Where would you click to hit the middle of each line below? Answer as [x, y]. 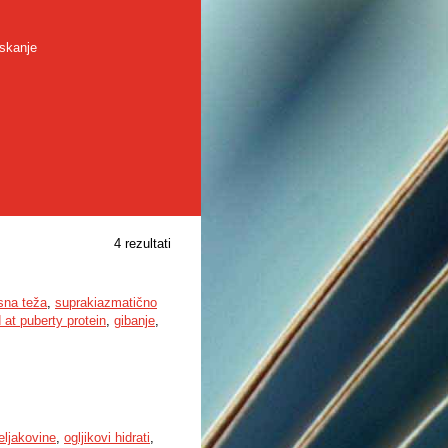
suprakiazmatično [106, 302]
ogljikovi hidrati [107, 437]
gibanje [134, 320]
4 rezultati [142, 243]
